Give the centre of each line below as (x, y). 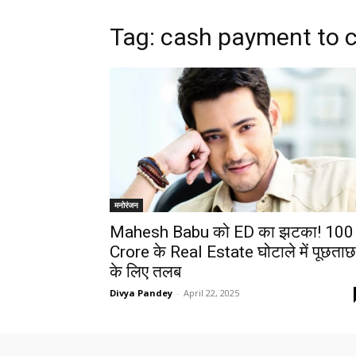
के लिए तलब (145, 272)
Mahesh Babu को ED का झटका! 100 (232, 232)
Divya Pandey (141, 293)
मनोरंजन (126, 205)
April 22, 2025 (211, 293)
